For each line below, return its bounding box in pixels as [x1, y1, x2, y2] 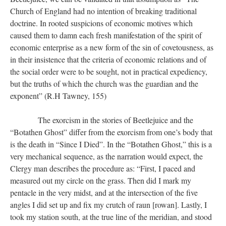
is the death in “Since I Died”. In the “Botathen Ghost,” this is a [10, 139, 212, 149]
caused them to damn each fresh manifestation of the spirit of [10, 30, 202, 40]
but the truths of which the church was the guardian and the [10, 78, 198, 89]
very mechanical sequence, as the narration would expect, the [10, 151, 203, 161]
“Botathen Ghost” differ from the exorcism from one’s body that [10, 127, 212, 137]
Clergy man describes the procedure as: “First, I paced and [10, 163, 195, 174]
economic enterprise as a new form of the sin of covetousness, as [10, 42, 213, 52]
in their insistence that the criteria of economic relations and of [10, 54, 206, 65]
